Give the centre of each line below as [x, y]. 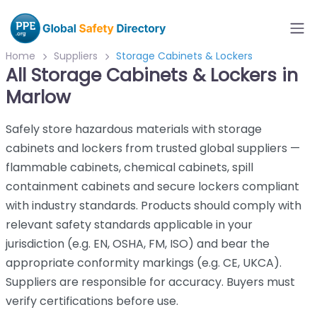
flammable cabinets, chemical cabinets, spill [129, 167]
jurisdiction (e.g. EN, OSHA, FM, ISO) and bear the [138, 244]
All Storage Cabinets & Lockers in [152, 75]
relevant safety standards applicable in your [129, 225]
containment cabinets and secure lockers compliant [152, 186]
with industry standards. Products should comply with [154, 206]
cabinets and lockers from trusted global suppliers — [153, 148]
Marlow [38, 97]
